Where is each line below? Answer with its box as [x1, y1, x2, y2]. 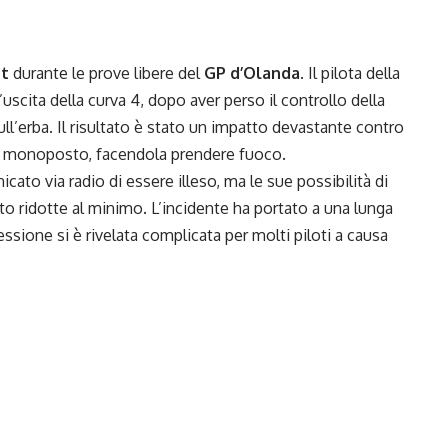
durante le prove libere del [9, 63, 204, 84]
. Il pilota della [300, 63, 400, 84]
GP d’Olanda [204, 63, 300, 84]
